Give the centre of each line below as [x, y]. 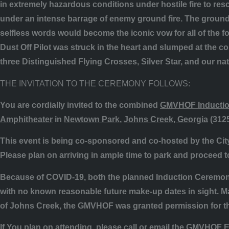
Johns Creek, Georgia [166, 119]
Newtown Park [92, 119]
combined [140, 105]
